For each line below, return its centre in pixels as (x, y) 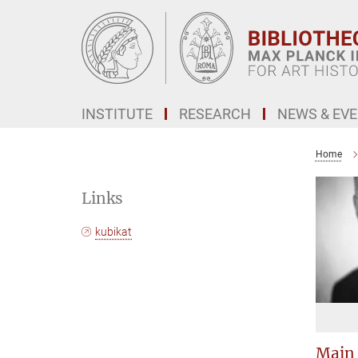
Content (26, 36)
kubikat (114, 232)
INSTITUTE (117, 114)
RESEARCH (215, 114)
